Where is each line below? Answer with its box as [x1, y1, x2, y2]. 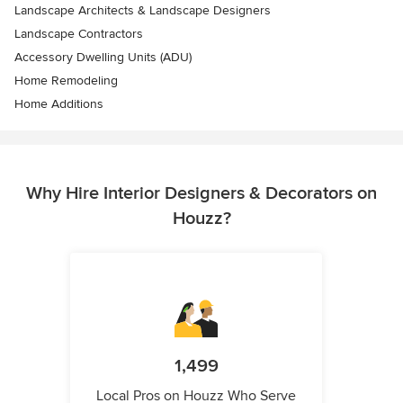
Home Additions [14, 96, 103, 112]
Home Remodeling [14, 73, 118, 89]
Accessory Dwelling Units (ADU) [14, 49, 192, 66]
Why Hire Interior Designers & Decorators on [26, 183, 377, 205]
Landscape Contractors [14, 26, 143, 42]
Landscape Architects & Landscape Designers [14, 3, 271, 19]
